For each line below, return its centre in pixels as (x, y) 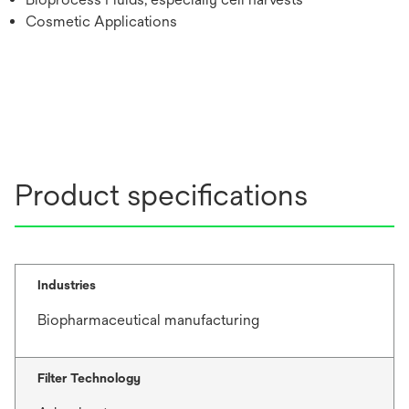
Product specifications (161, 195)
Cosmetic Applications (101, 21)
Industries (67, 285)
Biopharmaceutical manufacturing (148, 320)
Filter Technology (89, 378)
